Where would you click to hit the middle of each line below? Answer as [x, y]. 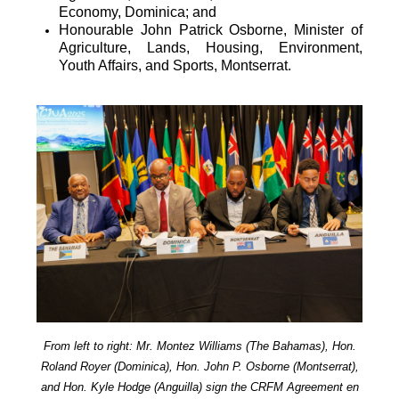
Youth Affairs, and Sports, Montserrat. [175, 65]
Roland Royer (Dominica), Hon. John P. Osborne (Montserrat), [199, 366]
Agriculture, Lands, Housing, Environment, [211, 47]
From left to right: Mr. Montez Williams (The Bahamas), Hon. [199, 346]
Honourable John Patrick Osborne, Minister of [211, 29]
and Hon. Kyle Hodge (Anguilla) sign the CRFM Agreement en [199, 387]
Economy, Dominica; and [138, 12]
